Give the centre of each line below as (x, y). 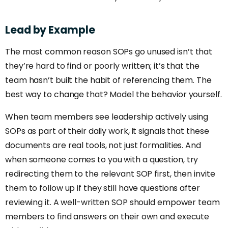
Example (72, 30)
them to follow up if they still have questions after (103, 188)
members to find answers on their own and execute (107, 216)
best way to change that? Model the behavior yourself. (113, 94)
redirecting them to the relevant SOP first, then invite (110, 174)
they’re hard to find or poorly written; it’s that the (102, 66)
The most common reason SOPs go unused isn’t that (109, 51)
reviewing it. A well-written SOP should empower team (112, 202)
